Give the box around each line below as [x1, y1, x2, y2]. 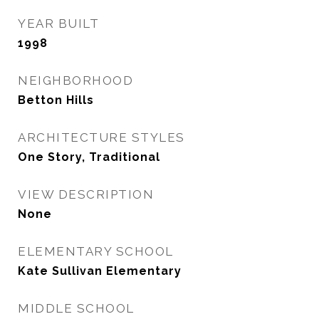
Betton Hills [18, 93, 94, 107]
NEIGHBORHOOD [18, 73, 133, 88]
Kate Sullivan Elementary [18, 264, 182, 278]
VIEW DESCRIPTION [18, 187, 154, 202]
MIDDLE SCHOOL [18, 301, 135, 315]
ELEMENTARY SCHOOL [18, 244, 174, 258]
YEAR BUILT [18, 16, 99, 31]
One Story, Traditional [18, 150, 160, 164]
